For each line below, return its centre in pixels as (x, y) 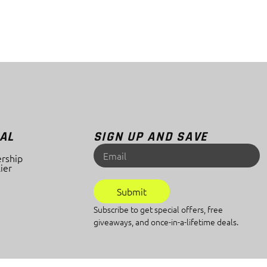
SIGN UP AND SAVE (150, 137)
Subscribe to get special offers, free (158, 209)
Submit (131, 191)
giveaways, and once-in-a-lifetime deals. (166, 221)
